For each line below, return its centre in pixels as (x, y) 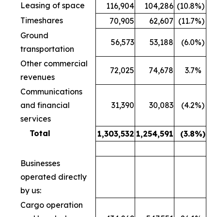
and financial (45, 105)
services (36, 118)
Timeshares (42, 20)
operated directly (54, 177)
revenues (38, 77)
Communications (51, 91)
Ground (34, 35)
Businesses (40, 163)
